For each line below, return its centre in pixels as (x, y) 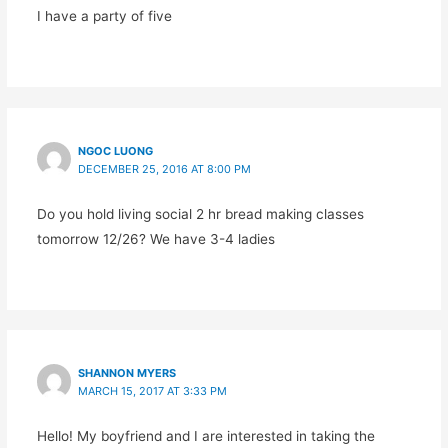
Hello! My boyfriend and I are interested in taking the (205, 436)
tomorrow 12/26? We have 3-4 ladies (155, 238)
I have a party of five (104, 16)
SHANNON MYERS (126, 373)
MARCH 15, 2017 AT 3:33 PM (152, 391)
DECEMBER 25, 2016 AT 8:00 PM (164, 168)
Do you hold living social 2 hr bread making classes (200, 213)
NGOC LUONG (115, 150)
